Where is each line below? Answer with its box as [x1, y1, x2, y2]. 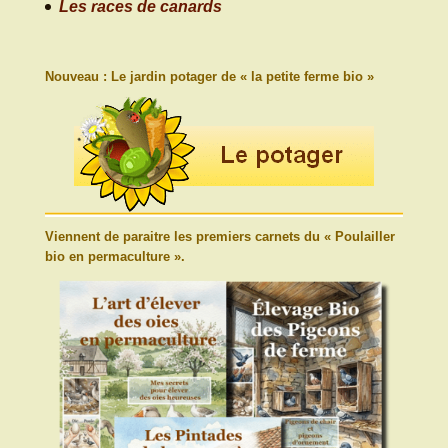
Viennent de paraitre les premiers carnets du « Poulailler [44, 228, 395, 244]
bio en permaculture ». [44, 248, 185, 264]
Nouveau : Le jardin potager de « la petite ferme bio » [44, 68, 374, 84]
